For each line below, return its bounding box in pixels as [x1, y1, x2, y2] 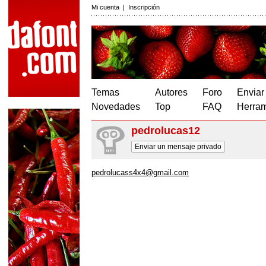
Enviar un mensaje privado [135, 142, 221, 151]
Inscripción [128, 4, 160, 11]
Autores [155, 87, 188, 97]
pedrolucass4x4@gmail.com [91, 168, 189, 177]
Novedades [91, 102, 140, 112]
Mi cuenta [91, 4, 119, 11]
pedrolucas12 [131, 125, 200, 137]
